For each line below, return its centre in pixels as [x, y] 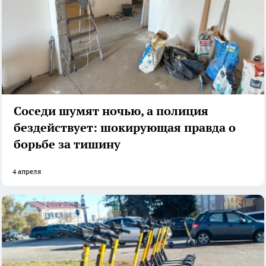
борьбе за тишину [67, 144]
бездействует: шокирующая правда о [125, 127]
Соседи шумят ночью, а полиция [111, 111]
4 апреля [27, 171]
